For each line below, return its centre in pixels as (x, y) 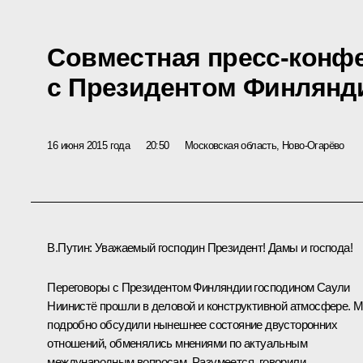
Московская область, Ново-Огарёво (265, 145)
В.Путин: (70, 248)
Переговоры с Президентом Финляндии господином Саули (199, 288)
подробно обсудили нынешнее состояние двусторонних (192, 325)
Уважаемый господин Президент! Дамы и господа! (222, 248)
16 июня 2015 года (89, 145)
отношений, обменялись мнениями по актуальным (177, 344)
